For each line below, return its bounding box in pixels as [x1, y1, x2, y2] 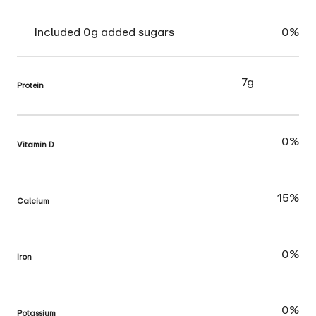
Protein [17, 80, 44, 90]
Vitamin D [17, 139, 54, 149]
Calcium [17, 195, 49, 205]
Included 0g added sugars [34, 24, 174, 39]
